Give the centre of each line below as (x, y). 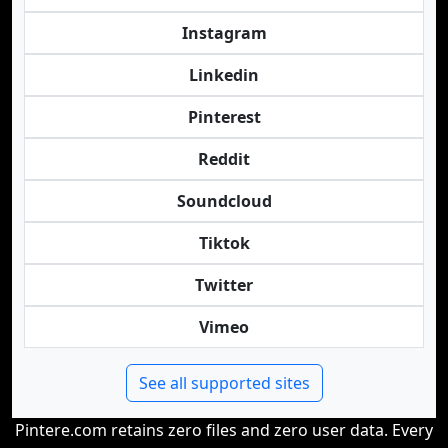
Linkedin (224, 75)
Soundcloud (224, 201)
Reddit (224, 159)
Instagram (224, 33)
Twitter (224, 285)
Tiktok (224, 243)
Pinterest (224, 117)
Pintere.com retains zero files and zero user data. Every (224, 430)
